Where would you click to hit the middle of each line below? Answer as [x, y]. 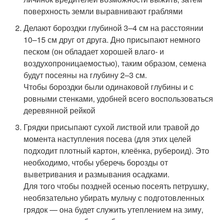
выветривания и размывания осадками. [97, 174]
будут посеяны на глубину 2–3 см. [85, 75]
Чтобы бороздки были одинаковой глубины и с [109, 86]
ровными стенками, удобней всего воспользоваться [119, 98]
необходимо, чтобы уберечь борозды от [96, 162]
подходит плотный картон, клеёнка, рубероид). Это [117, 150]
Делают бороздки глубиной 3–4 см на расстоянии [114, 27]
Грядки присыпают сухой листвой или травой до [112, 127]
